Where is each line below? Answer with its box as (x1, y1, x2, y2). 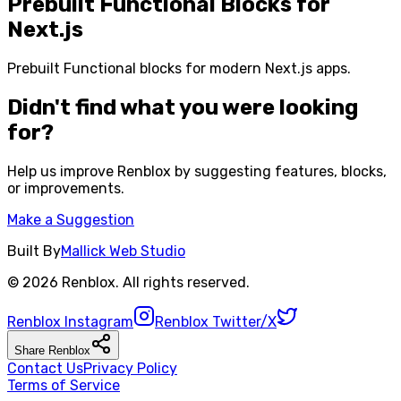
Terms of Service (7, 376, 120, 394)
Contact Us (7, 359, 83, 377)
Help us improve (7, 162, 117, 180)
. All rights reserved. (115, 273, 250, 291)
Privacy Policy (83, 359, 177, 377)
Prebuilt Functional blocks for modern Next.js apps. (7, 59, 351, 77)
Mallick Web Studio (61, 242, 185, 260)
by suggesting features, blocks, (171, 162, 387, 180)
